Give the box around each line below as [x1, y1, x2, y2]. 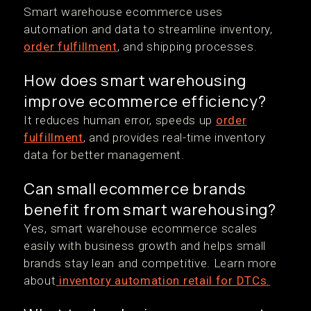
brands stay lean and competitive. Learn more [24, 256, 277, 271]
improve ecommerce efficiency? [24, 91, 267, 112]
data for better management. [24, 148, 185, 162]
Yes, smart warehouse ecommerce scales [24, 221, 258, 236]
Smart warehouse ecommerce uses [24, 5, 223, 19]
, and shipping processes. [117, 40, 258, 54]
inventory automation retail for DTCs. [56, 274, 271, 288]
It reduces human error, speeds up [24, 113, 216, 128]
